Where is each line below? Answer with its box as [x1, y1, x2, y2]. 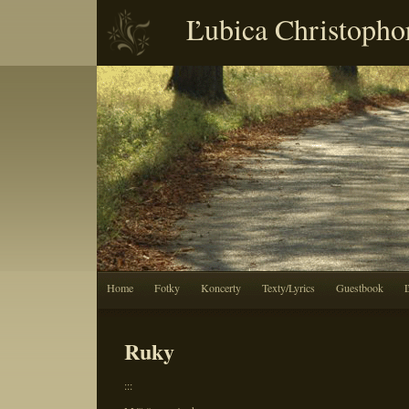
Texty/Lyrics [262, 280, 315, 295]
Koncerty [201, 280, 241, 295]
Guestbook [336, 280, 383, 295]
